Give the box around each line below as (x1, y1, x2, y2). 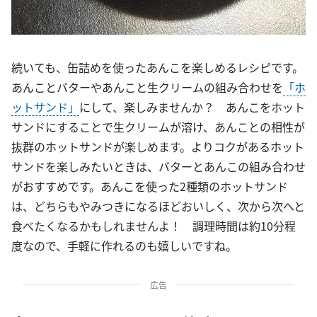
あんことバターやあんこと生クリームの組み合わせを (11, 79, 283, 96)
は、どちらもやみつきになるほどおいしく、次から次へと (11, 197, 305, 214)
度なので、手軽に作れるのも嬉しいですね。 (11, 237, 237, 254)
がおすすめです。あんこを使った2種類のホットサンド (11, 178, 288, 195)
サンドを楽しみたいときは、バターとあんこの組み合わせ (11, 158, 306, 175)
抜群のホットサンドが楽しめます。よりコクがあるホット (11, 138, 304, 155)
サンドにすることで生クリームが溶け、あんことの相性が (11, 118, 305, 135)
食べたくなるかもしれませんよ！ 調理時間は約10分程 (11, 217, 296, 234)
